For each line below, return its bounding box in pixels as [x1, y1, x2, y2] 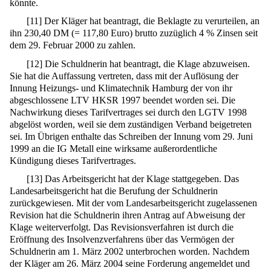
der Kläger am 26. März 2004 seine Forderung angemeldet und [10, 258, 250, 269]
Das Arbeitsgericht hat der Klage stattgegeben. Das [42, 174, 240, 184]
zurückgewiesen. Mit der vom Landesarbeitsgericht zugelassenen [10, 198, 257, 209]
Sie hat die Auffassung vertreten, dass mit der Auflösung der [10, 70, 238, 81]
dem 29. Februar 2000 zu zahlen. [10, 40, 135, 51]
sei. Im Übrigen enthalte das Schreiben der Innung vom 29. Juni [10, 131, 253, 142]
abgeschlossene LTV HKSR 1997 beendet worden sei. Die [10, 94, 235, 105]
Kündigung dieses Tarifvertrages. [10, 155, 136, 166]
